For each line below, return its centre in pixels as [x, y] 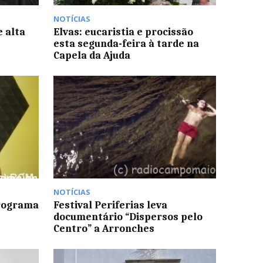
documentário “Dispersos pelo [128, 217]
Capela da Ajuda [92, 55]
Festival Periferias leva [110, 205]
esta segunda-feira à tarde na [126, 44]
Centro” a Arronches [104, 228]
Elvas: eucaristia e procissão [123, 32]
